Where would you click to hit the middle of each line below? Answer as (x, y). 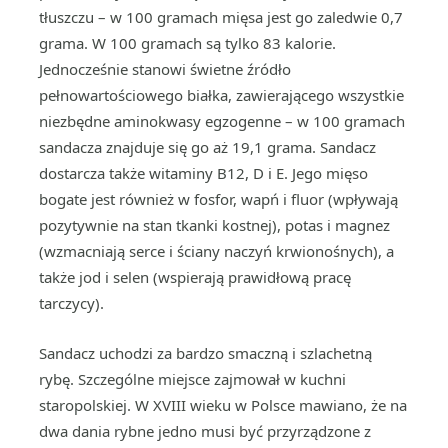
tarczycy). (71, 303)
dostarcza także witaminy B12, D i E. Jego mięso (203, 173)
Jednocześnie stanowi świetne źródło (165, 69)
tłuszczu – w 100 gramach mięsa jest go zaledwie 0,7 (221, 17)
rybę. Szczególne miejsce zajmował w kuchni (192, 379)
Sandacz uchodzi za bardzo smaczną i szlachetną (205, 353)
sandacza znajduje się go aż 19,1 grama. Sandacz (207, 147)
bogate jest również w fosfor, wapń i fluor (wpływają (218, 199)
